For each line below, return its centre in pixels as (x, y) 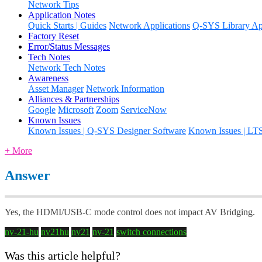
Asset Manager (56, 88)
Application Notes (62, 15)
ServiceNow (144, 109)
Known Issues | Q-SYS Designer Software (107, 130)
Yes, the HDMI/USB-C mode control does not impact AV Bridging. (130, 212)
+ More (18, 150)
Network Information (125, 88)
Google (42, 109)
